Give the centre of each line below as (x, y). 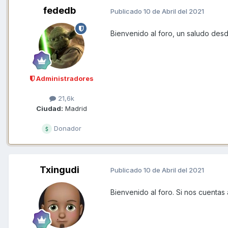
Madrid (75, 108)
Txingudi (60, 169)
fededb (60, 11)
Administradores (64, 79)
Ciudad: (50, 108)
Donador (67, 128)
